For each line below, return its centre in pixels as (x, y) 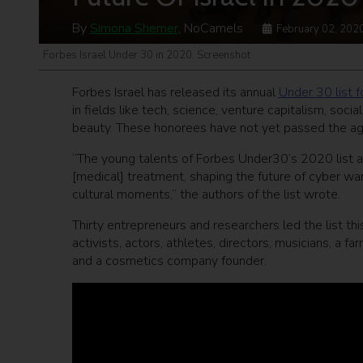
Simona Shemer (134, 29)
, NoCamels (210, 29)
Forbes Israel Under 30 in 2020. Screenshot (147, 56)
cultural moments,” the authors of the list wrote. (206, 195)
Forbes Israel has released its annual (175, 93)
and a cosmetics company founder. (171, 261)
